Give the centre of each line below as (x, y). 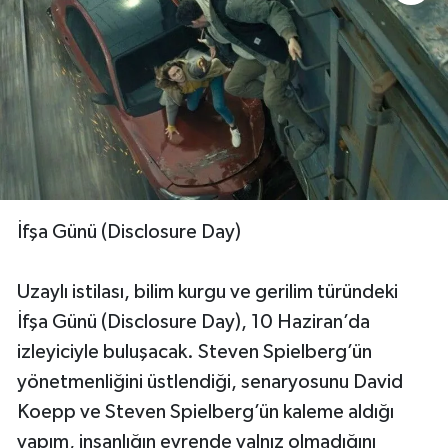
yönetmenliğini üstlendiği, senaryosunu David (210, 381)
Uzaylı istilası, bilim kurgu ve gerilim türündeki (207, 291)
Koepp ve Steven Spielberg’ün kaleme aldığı (205, 411)
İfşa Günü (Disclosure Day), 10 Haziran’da (193, 321)
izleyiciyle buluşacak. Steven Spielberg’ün (194, 351)
